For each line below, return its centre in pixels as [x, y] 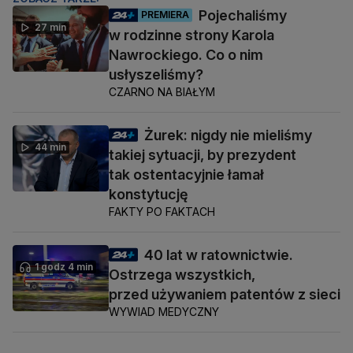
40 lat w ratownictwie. [219, 255]
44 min [50, 147]
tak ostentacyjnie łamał [186, 174]
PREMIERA [165, 15]
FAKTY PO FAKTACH [162, 211]
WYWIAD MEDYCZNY [164, 311]
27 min [50, 27]
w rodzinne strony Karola [191, 35]
